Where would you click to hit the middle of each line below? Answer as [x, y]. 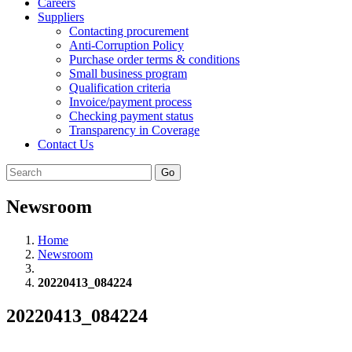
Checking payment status [131, 116]
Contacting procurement [129, 31]
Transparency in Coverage [134, 130]
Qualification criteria [120, 88]
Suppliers [61, 17]
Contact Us [66, 144]
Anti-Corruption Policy [126, 45]
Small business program [128, 73]
